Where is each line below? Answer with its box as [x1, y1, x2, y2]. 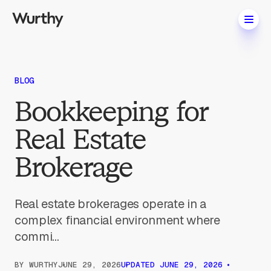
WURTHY [29, 260, 58, 270]
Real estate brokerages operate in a [15, 196, 206, 212]
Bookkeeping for [15, 95, 208, 128]
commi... [15, 229, 59, 244]
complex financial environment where [15, 212, 220, 228]
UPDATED [121, 260, 160, 270]
